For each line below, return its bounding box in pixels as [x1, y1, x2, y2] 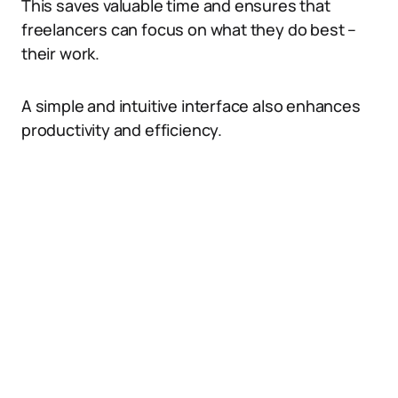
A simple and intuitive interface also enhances [21, 95, 361, 116]
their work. [21, 43, 100, 64]
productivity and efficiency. [21, 119, 222, 140]
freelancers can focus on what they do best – [21, 19, 357, 40]
